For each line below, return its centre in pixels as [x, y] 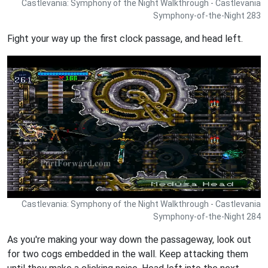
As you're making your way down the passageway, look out [129, 239]
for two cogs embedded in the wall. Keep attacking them [128, 254]
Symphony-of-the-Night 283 [207, 15]
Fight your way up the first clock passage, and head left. [125, 38]
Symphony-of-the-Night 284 [207, 216]
